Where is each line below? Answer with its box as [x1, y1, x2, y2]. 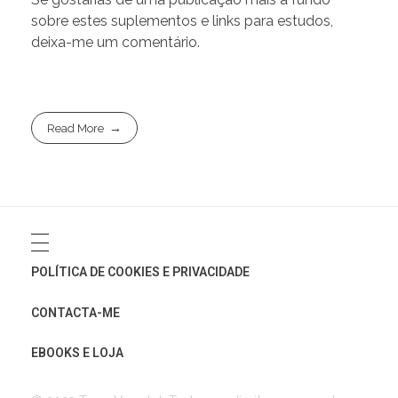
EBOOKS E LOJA [31, 346, 123, 361]
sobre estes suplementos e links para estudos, [31, 12, 333, 29]
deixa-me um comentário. [31, 33, 200, 51]
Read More [47, 121, 105, 135]
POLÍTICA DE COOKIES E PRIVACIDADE [31, 265, 250, 280]
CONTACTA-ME [31, 305, 120, 320]
